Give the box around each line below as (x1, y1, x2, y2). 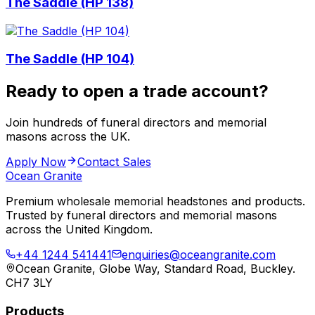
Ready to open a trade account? (6, 81, 269, 102)
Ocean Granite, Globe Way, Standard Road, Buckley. (15, 262, 295, 276)
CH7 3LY (6, 276, 53, 290)
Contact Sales (77, 155, 151, 169)
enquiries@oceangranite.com (122, 247, 276, 262)
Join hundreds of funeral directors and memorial (6, 115, 266, 130)
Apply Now (6, 155, 66, 169)
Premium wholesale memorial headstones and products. (6, 194, 305, 209)
